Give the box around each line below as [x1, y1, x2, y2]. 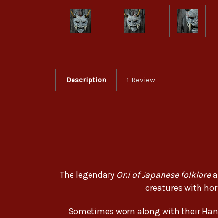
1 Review [127, 75, 155, 85]
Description [66, 75, 106, 85]
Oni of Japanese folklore [116, 169, 211, 181]
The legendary [59, 169, 116, 181]
